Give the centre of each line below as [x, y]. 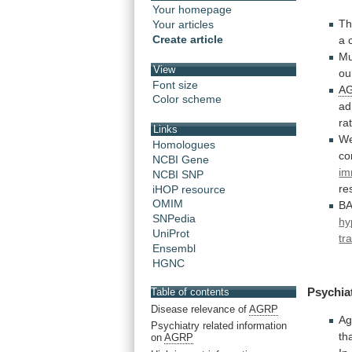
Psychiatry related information [219, 326]
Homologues [184, 144]
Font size [175, 84]
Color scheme [187, 99]
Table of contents [190, 292]
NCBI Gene [181, 159]
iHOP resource [189, 189]
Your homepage [192, 10]
